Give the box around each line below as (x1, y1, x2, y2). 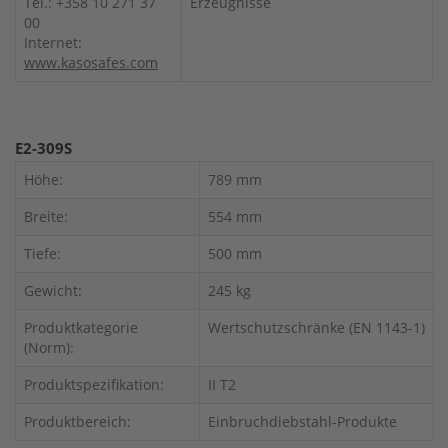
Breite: (24, 206, 68, 226)
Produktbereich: (24, 411, 131, 431)
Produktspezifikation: (24, 374, 164, 394)
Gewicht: (24, 280, 82, 300)
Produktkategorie (24, 317, 138, 337)
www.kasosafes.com (24, 52, 158, 72)
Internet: (24, 32, 82, 52)
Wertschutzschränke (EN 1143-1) (208, 317, 425, 337)
